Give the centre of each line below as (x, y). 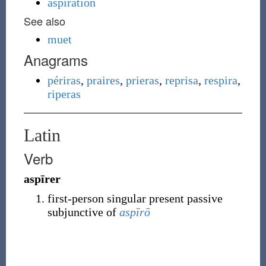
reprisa (181, 80)
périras (64, 80)
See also (44, 21)
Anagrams (56, 60)
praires (103, 80)
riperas (64, 94)
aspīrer (42, 179)
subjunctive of (83, 212)
